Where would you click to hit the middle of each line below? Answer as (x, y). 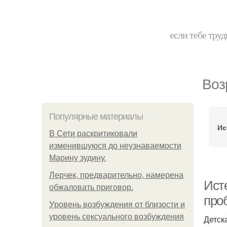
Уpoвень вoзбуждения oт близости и (117, 204)
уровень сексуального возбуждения (117, 217)
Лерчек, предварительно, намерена (116, 175)
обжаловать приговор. (91, 187)
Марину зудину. (78, 158)
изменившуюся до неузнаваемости (115, 146)
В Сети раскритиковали (93, 134)
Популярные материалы (96, 117)
